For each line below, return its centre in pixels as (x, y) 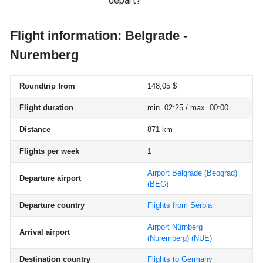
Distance (35, 129)
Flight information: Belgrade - (99, 36)
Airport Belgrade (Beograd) (192, 173)
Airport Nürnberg (175, 227)
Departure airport (50, 178)
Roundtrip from (47, 86)
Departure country (52, 205)
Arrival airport (45, 232)
